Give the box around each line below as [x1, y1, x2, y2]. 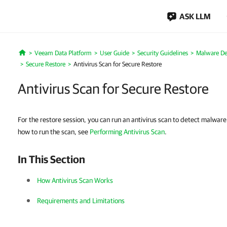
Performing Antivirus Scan [90, 128, 165, 136]
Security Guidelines [137, 49, 188, 57]
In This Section [18, 153, 85, 165]
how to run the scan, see [18, 128, 90, 136]
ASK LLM [179, 12, 211, 21]
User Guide [99, 49, 129, 57]
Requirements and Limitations [37, 197, 125, 205]
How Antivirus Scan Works [37, 176, 113, 184]
